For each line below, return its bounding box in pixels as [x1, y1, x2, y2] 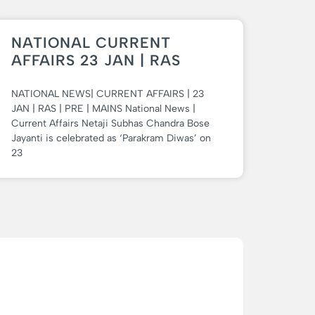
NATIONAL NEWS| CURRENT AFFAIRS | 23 [11, 87, 204, 100]
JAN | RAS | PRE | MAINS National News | [11, 102, 195, 115]
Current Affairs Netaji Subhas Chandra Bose [11, 117, 210, 129]
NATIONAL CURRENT [11, 33, 171, 51]
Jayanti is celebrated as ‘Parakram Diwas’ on [11, 131, 211, 144]
